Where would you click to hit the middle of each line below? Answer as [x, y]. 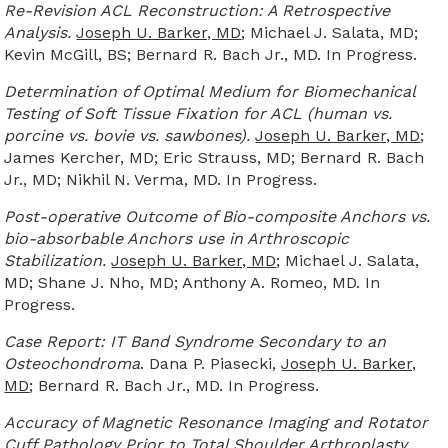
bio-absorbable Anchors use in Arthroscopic [177, 238]
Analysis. [38, 32]
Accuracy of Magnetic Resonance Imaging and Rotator [216, 422]
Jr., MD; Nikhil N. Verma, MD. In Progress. [161, 179]
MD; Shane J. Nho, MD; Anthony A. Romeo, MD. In [192, 282]
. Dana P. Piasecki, [211, 363]
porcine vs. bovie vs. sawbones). [127, 135]
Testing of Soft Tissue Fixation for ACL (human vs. [198, 113]
